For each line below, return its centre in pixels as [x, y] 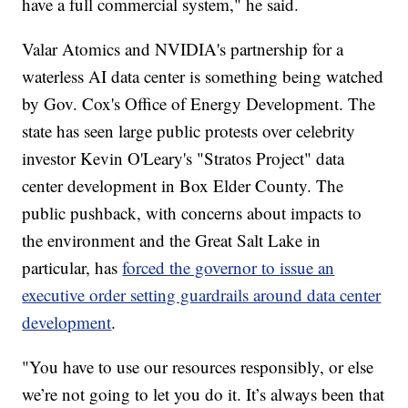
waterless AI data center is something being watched [203, 76]
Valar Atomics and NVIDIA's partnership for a [183, 49]
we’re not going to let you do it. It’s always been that [204, 394]
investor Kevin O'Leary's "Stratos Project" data [184, 158]
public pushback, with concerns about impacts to [192, 213]
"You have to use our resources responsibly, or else [198, 367]
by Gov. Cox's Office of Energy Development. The [199, 104]
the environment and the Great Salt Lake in [172, 240]
